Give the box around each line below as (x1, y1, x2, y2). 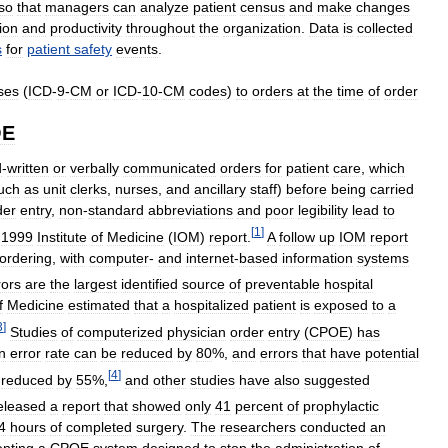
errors (260, 344, 298, 361)
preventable (245, 276, 320, 293)
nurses (115, 181, 158, 197)
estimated (68, 297, 130, 314)
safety (74, 41, 112, 57)
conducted (300, 419, 366, 436)
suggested (304, 371, 370, 388)
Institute (37, 228, 87, 245)
